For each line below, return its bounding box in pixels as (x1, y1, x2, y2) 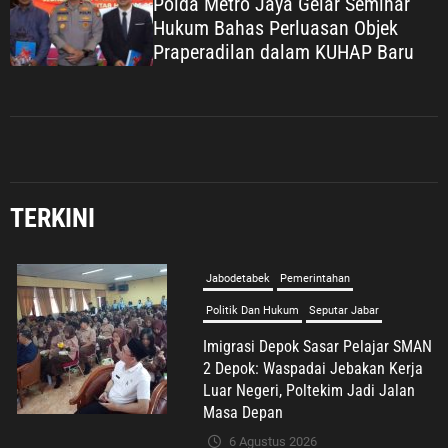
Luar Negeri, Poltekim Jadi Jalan (203, 381, 416, 401)
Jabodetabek (206, 272, 271, 286)
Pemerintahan (280, 272, 351, 286)
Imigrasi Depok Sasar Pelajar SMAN (203, 337, 433, 357)
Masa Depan (203, 403, 292, 423)
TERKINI (10, 203, 95, 234)
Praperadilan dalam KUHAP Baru (152, 40, 414, 65)
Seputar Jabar (309, 304, 380, 318)
